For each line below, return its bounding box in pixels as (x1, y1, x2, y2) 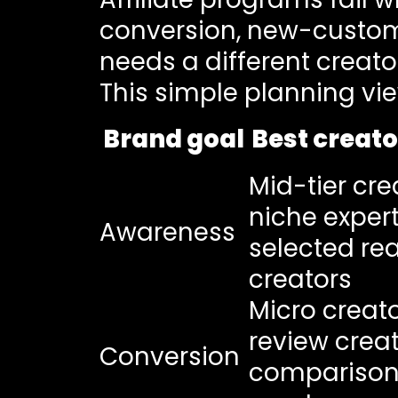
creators (248, 261, 352, 297)
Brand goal (103, 121, 245, 156)
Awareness (99, 214, 235, 250)
